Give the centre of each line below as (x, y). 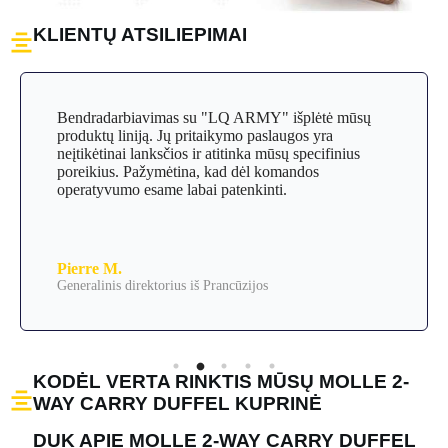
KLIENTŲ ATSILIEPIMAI (140, 35)
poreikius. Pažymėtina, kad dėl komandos (188, 171)
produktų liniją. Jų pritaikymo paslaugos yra (195, 135)
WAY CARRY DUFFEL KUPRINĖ (177, 403)
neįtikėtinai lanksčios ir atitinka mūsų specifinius (208, 153)
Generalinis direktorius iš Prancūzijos (162, 285)
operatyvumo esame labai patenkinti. (172, 189)
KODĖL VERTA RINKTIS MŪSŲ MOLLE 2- (221, 381)
